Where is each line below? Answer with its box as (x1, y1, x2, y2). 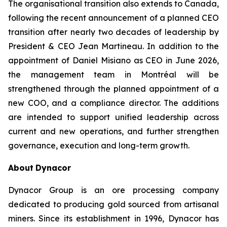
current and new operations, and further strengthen (8, 126, 219, 136)
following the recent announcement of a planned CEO (8, 12, 219, 23)
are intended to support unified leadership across (8, 111, 219, 122)
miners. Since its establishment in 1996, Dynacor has (8, 213, 219, 223)
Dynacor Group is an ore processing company (8, 184, 219, 195)
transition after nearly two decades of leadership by (8, 26, 219, 37)
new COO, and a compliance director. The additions (8, 97, 219, 108)
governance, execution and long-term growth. (8, 140, 190, 150)
